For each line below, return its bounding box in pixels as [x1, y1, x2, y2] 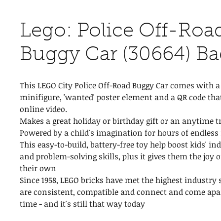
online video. [20, 104, 67, 114]
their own [20, 163, 56, 174]
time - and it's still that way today [20, 198, 145, 209]
